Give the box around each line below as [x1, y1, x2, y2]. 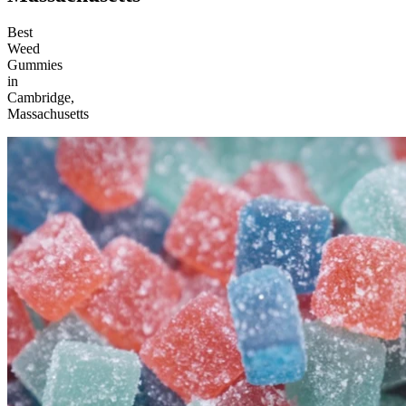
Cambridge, [7, 90, 74, 106]
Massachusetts [7, 106, 89, 122]
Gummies [7, 57, 63, 73]
